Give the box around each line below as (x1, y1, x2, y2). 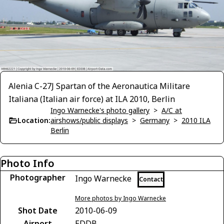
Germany (140, 115, 169, 125)
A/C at (161, 105, 182, 115)
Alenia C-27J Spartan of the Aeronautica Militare (8, 80, 190, 91)
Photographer (9, 171, 65, 183)
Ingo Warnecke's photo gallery (50, 105, 149, 115)
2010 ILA (181, 115, 210, 125)
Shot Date (17, 204, 57, 216)
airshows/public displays (50, 115, 128, 125)
